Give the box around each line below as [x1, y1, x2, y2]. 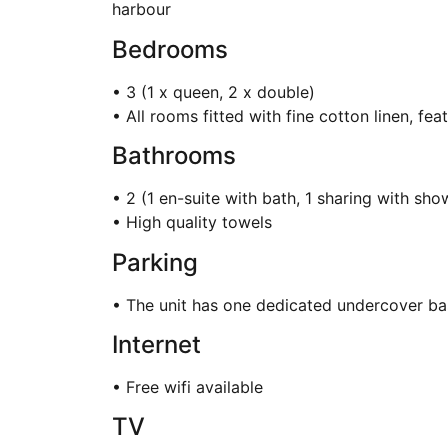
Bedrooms [112, 34, 228, 64]
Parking [112, 247, 198, 277]
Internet [112, 329, 201, 359]
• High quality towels [112, 212, 272, 233]
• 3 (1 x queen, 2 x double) [112, 81, 315, 102]
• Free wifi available [112, 376, 263, 397]
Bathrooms [112, 141, 236, 171]
